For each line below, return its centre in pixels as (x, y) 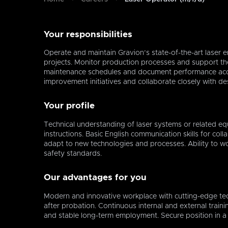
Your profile (69, 106)
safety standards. (73, 153)
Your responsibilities (88, 34)
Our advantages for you (95, 177)
